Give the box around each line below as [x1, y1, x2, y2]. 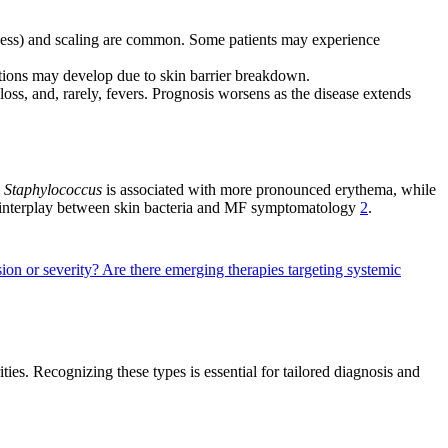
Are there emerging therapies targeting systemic [102, 260, 401, 278]
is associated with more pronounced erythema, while [102, 180, 436, 198]
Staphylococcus [4, 180, 102, 198]
